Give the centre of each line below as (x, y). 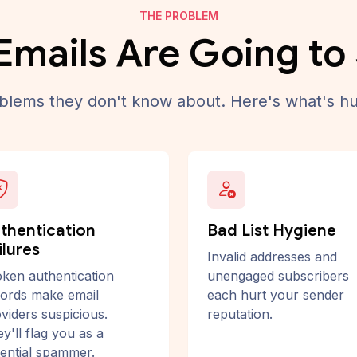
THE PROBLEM (178, 16)
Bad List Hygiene (272, 231)
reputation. (240, 314)
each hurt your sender (276, 295)
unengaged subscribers (278, 276)
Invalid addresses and (272, 257)
